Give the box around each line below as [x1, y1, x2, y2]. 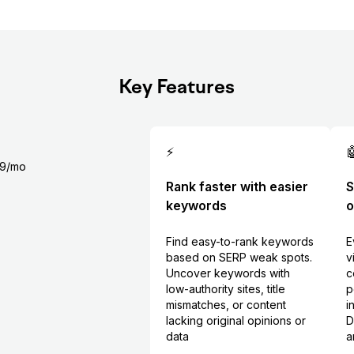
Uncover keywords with [165, 266, 290, 281]
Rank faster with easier [165, 179, 308, 195]
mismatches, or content [165, 298, 286, 312]
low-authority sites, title [165, 282, 285, 296]
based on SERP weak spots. [165, 250, 312, 265]
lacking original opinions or [165, 314, 306, 328]
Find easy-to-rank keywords [165, 235, 314, 249]
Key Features [118, 78, 235, 100]
